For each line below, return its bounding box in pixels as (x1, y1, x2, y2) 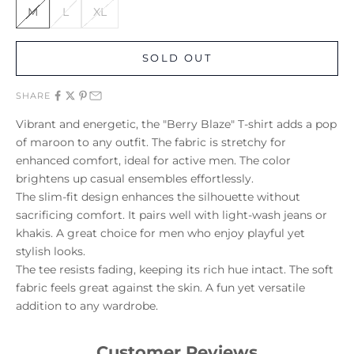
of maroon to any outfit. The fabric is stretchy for (16, 134, 286, 149)
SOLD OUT (142, 51, 212, 65)
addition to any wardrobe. (16, 298, 158, 313)
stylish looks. (16, 243, 85, 258)
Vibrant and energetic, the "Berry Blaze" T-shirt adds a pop (16, 116, 337, 131)
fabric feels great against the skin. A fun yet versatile (16, 280, 305, 295)
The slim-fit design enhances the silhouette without (16, 189, 300, 204)
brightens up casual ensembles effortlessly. (16, 171, 254, 186)
